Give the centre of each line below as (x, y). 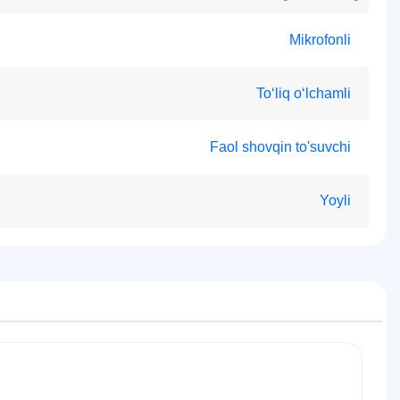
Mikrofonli (320, 40)
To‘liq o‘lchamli (304, 93)
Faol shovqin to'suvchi (280, 147)
